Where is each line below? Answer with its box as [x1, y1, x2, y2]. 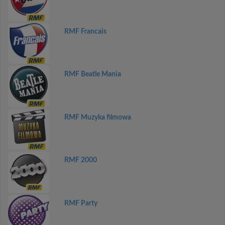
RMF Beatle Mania [64, 71, 121, 78]
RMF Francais [64, 28, 106, 35]
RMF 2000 [64, 157, 97, 164]
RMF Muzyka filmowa [64, 114, 131, 121]
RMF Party [64, 199, 97, 207]
